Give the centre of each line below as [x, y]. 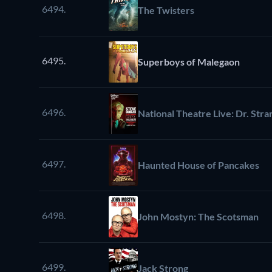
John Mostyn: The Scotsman [198, 217]
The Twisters [166, 10]
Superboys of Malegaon [189, 62]
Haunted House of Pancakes [199, 165]
